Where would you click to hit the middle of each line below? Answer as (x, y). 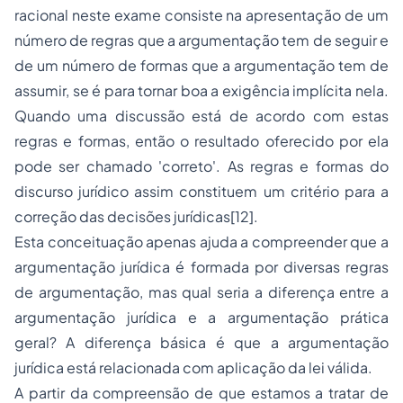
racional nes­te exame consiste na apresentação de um (201, 15)
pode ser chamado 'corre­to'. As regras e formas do (201, 166)
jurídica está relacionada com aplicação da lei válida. (193, 367)
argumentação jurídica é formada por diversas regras (201, 267)
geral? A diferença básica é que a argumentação (201, 342)
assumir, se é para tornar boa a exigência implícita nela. (201, 90)
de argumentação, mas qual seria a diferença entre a (201, 292)
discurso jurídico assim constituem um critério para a (201, 191)
